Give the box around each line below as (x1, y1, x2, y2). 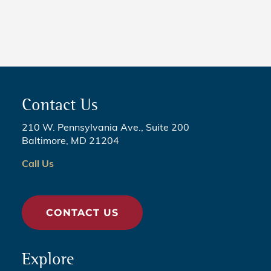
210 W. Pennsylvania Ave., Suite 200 (21, 123, 189, 134)
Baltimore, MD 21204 (21, 137, 119, 147)
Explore (21, 249, 74, 269)
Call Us (21, 160, 54, 170)
